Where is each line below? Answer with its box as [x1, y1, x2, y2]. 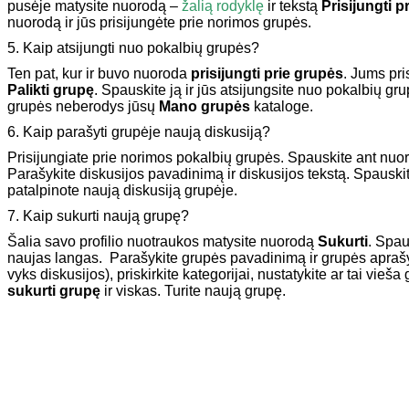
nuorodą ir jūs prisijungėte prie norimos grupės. [7, 14, 311, 30]
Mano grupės [159, 98, 250, 114]
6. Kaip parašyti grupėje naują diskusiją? [7, 123, 270, 140]
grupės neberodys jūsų [7, 98, 159, 114]
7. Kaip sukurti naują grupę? [7, 207, 189, 224]
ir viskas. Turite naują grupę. [100, 282, 286, 299]
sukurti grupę [7, 282, 100, 299]
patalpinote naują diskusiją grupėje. [7, 182, 237, 198]
